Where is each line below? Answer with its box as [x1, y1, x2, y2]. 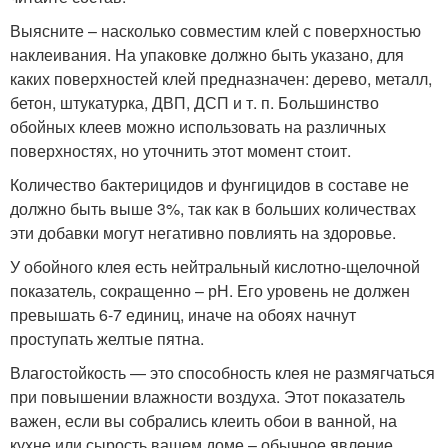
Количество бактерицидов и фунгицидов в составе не [10, 173, 409, 197]
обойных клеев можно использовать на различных [10, 115, 386, 139]
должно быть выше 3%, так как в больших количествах [10, 197, 416, 221]
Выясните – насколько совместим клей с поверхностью [10, 19, 421, 43]
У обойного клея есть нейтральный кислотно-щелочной [10, 255, 420, 279]
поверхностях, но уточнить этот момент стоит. [10, 139, 351, 163]
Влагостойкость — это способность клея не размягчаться [10, 361, 435, 385]
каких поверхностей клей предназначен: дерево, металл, [10, 67, 432, 91]
